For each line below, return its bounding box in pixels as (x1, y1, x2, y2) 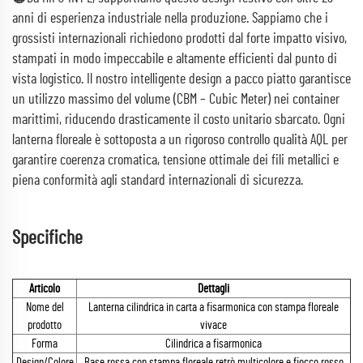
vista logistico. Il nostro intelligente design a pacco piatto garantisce (12, 72, 351, 87)
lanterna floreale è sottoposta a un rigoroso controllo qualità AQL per (12, 133, 348, 147)
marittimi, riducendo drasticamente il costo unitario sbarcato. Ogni (12, 113, 345, 127)
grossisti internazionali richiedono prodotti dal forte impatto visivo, (12, 32, 347, 46)
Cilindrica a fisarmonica (165, 338, 262, 350)
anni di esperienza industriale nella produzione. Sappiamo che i (12, 11, 328, 26)
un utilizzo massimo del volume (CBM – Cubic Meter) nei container (12, 92, 340, 107)
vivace (200, 319, 227, 331)
